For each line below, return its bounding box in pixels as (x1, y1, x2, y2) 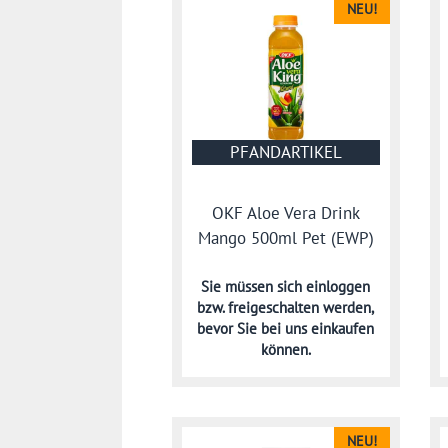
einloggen (306, 276, 371, 296)
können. (260, 339, 311, 359)
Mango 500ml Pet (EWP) (197, 226, 374, 249)
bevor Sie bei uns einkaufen (197, 318, 375, 338)
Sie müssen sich (201, 276, 307, 296)
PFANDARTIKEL (229, 141, 342, 163)
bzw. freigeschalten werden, (197, 297, 375, 317)
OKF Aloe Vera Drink (211, 201, 360, 224)
